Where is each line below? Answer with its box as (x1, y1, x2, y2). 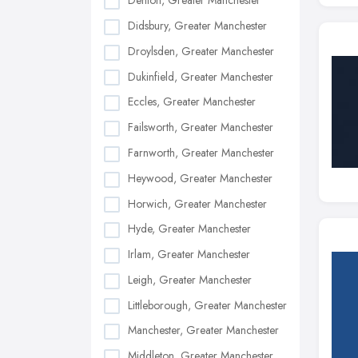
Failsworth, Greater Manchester (128, 119, 273, 136)
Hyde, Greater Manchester (128, 221, 251, 237)
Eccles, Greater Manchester (128, 93, 256, 110)
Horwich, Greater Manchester (128, 195, 267, 212)
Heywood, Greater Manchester (128, 169, 272, 186)
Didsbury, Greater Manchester (128, 18, 267, 34)
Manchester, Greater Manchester (128, 322, 279, 339)
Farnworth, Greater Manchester (128, 144, 274, 161)
